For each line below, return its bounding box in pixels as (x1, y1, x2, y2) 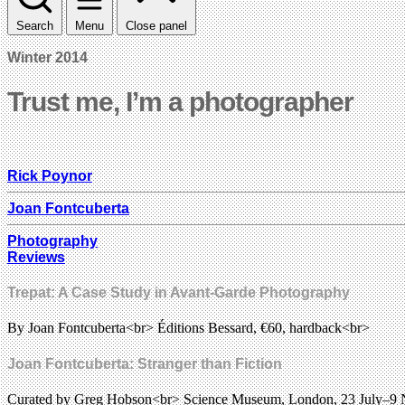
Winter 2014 (7, 49, 88, 65)
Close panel (126, 18, 187, 33)
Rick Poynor (7, 167, 92, 184)
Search (16, 18, 53, 33)
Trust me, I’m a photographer (7, 86, 353, 117)
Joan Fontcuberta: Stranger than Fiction (7, 355, 282, 372)
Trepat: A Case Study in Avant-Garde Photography (7, 285, 350, 301)
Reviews (7, 249, 65, 265)
